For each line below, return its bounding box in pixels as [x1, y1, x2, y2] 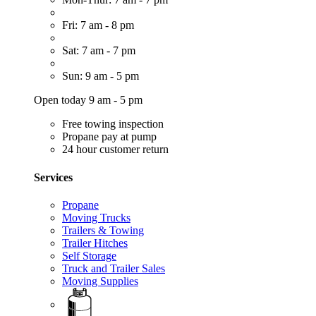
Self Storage [62, 249, 116, 262]
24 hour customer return [62, 143, 169, 156]
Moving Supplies [62, 274, 138, 287]
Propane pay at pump [62, 130, 157, 143]
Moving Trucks [62, 211, 130, 224]
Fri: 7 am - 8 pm [62, 19, 134, 32]
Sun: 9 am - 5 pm [62, 70, 139, 83]
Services [34, 171, 73, 183]
